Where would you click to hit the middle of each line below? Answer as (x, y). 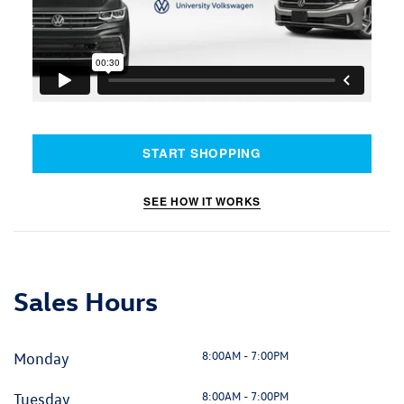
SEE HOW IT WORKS (202, 201)
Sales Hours (86, 300)
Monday (41, 358)
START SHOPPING (202, 153)
